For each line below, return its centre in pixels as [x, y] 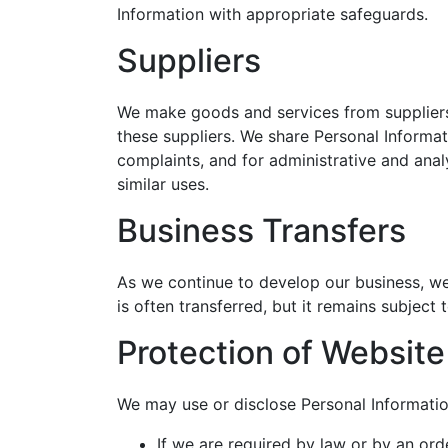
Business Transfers [261, 230]
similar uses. [163, 184]
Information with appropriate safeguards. [272, 14]
